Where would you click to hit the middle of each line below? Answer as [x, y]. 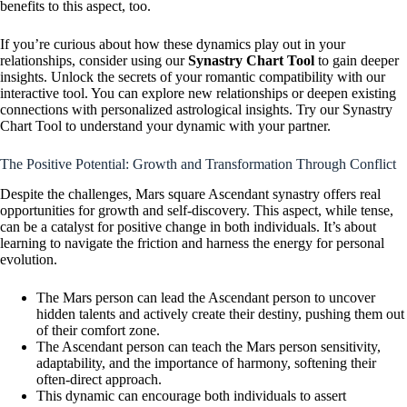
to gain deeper [357, 61]
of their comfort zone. [98, 330]
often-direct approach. [99, 379]
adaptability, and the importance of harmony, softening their [206, 362]
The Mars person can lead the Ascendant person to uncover [206, 297]
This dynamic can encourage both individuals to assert [191, 395]
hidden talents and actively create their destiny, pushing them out [220, 313]
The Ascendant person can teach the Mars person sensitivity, [208, 346]
